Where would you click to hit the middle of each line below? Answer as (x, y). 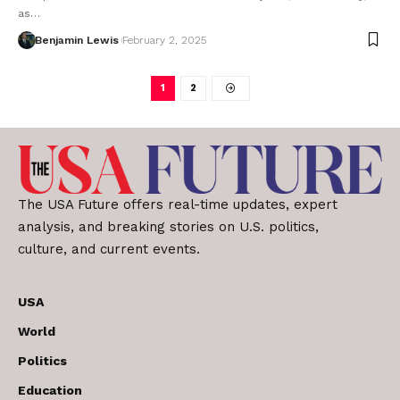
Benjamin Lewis (76, 40)
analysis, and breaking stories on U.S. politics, (168, 226)
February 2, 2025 (164, 40)
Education (50, 390)
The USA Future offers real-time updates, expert (178, 204)
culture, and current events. (109, 249)
